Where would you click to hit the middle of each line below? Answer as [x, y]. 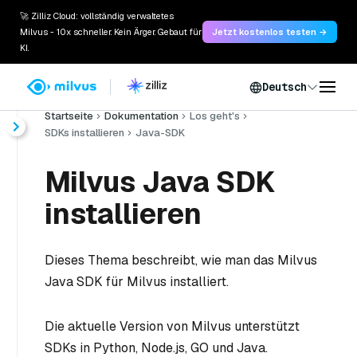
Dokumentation [141, 116]
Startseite [69, 116]
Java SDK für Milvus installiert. [137, 282]
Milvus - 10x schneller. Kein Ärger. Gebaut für [111, 32]
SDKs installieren [84, 133]
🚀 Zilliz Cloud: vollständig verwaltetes [97, 16]
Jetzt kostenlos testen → [270, 32]
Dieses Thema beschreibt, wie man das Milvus [181, 260]
